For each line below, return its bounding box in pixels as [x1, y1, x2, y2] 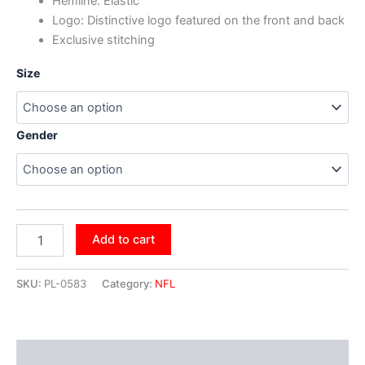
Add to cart [91, 232, 155, 248]
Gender [16, 127, 58, 142]
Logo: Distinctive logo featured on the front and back [51, 13, 345, 29]
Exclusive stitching [51, 33, 155, 48]
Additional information [16, 348, 146, 363]
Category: [102, 276, 155, 290]
